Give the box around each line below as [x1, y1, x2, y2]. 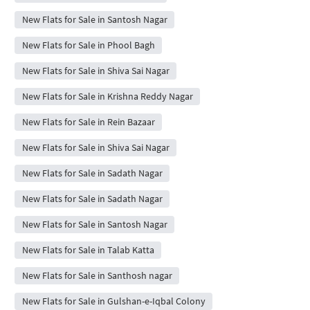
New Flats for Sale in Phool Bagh [21, 39, 155, 51]
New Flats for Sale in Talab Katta [21, 244, 154, 256]
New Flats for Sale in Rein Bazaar [21, 116, 155, 128]
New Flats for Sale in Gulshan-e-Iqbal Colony [21, 295, 206, 307]
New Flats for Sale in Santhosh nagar [21, 269, 172, 282]
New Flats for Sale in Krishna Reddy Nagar [21, 90, 193, 102]
